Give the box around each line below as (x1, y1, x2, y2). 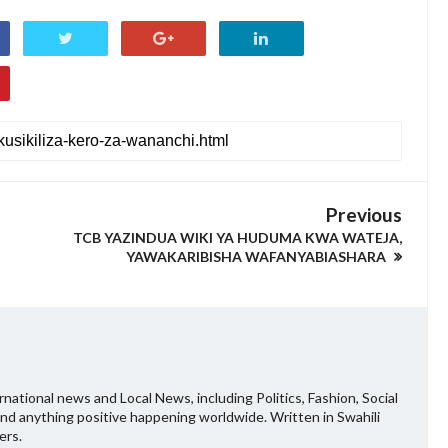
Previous (326, 203, 403, 226)
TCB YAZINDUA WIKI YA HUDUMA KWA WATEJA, (73, 229, 403, 246)
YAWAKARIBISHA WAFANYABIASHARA (126, 248, 390, 265)
